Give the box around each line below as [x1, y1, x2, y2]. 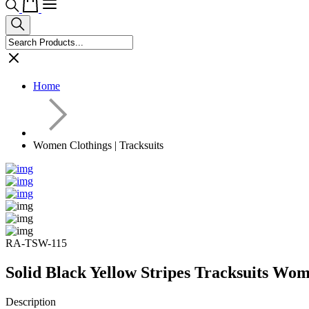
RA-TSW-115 [6, 237, 67, 249]
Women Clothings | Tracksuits [33, 139, 163, 151]
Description [6, 295, 56, 308]
